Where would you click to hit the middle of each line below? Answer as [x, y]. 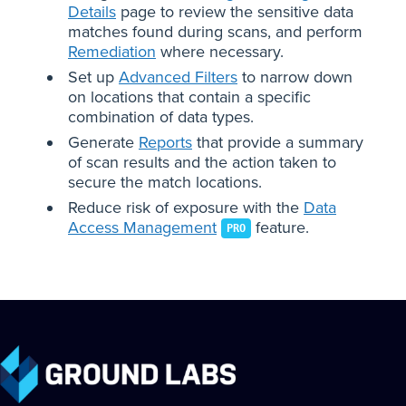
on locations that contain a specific [189, 97]
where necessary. [220, 51]
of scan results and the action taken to [202, 162]
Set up [93, 77]
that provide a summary [278, 142]
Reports [165, 142]
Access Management [142, 227]
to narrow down [295, 77]
